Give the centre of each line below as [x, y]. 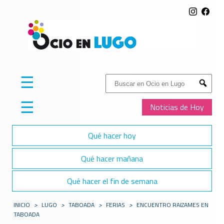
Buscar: [117, 79]
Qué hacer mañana [112, 158]
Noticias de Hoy [177, 107]
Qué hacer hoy [112, 136]
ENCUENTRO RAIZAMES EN [173, 205]
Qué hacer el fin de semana [112, 181]
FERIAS [116, 205]
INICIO [22, 205]
